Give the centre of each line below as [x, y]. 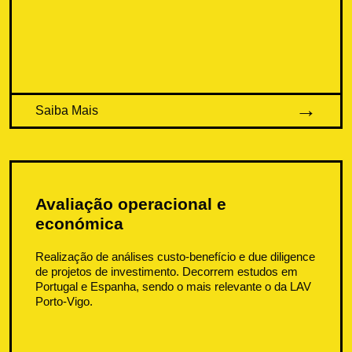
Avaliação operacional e [131, 203]
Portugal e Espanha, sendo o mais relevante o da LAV [174, 286]
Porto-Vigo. [64, 301]
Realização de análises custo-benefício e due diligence [176, 256]
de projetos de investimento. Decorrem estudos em [167, 271]
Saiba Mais [67, 110]
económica [80, 223]
